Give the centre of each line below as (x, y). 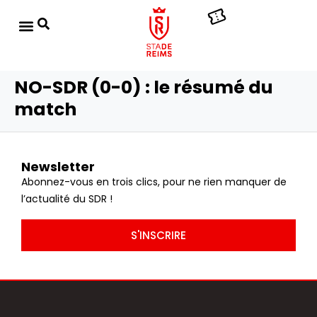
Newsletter (58, 167)
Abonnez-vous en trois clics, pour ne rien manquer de (154, 182)
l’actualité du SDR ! (67, 199)
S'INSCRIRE (158, 236)
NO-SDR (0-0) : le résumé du (144, 87)
